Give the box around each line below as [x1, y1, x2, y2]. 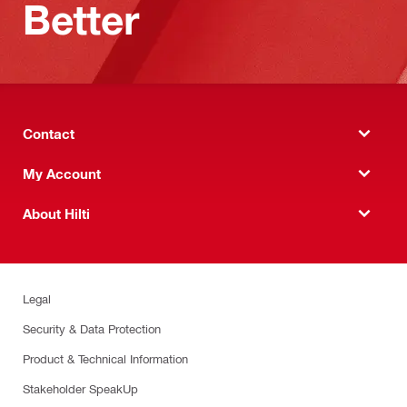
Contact [23, 124, 74, 142]
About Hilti [23, 204, 90, 222]
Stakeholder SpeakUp [23, 382, 138, 395]
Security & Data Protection [23, 322, 161, 335]
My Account [23, 164, 101, 182]
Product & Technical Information [23, 352, 188, 365]
